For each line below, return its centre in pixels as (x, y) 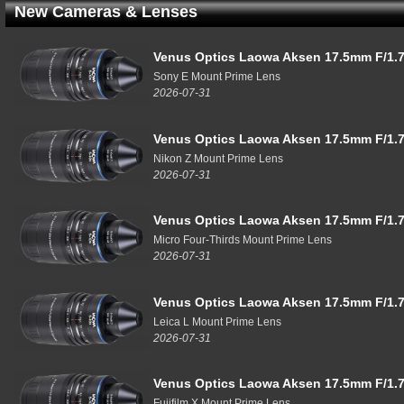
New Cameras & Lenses (106, 12)
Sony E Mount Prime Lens (217, 77)
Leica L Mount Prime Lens (217, 321)
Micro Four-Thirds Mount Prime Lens (243, 240)
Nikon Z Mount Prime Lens (218, 158)
